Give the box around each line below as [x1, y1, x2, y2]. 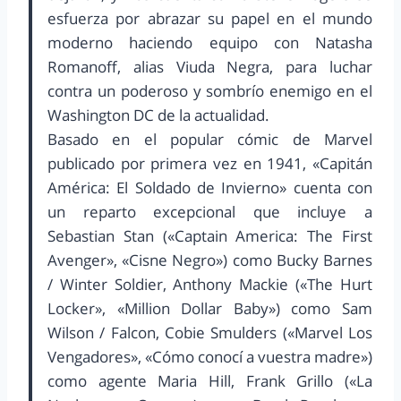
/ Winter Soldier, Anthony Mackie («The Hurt [47, 274, 372, 295]
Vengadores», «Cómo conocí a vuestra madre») [47, 346, 372, 368]
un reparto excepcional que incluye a [47, 201, 372, 223]
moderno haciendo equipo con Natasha [47, 32, 372, 54]
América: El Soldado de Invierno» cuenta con [47, 177, 372, 199]
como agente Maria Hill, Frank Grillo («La [47, 371, 372, 392]
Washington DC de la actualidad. [47, 105, 269, 126]
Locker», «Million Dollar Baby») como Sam [47, 298, 372, 320]
